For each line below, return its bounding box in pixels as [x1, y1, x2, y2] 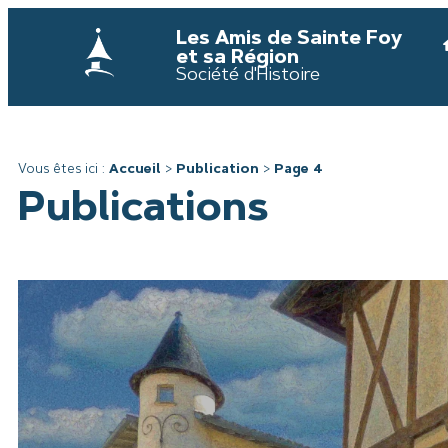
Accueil [109, 162, 161, 176]
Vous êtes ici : [18, 162, 109, 176]
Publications [18, 189, 268, 230]
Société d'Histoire [176, 66, 321, 85]
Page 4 [274, 162, 323, 176]
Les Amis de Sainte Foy [176, 29, 403, 49]
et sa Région [176, 48, 300, 68]
